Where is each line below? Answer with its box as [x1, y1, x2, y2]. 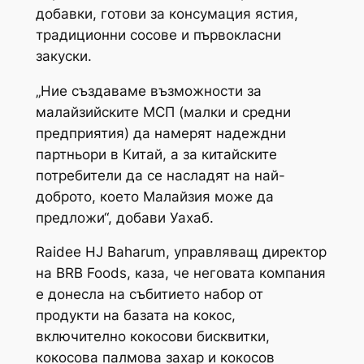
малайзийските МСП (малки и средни [35, 103, 291, 120]
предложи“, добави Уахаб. [35, 209, 214, 226]
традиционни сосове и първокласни [35, 26, 281, 43]
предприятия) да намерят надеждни [35, 124, 286, 141]
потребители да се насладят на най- [35, 167, 285, 184]
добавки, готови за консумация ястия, [35, 5, 298, 22]
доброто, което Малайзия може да [35, 188, 274, 205]
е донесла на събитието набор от [35, 286, 263, 303]
